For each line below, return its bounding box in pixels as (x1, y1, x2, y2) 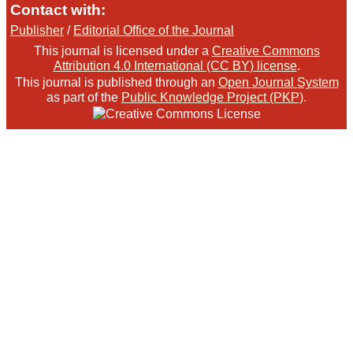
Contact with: (10, 2, 106, 19)
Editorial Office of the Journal (73, 24, 234, 38)
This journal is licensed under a (33, 44, 212, 58)
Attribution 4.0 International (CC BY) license (53, 59, 297, 73)
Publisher (10, 24, 64, 38)
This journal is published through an (14, 76, 218, 90)
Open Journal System (217, 76, 339, 90)
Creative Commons (211, 44, 320, 58)
